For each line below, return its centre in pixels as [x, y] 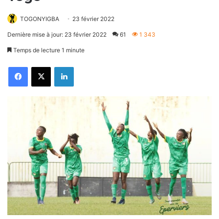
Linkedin [84, 67]
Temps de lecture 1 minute [48, 50]
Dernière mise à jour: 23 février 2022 [57, 35]
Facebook [40, 67]
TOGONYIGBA [40, 19]
